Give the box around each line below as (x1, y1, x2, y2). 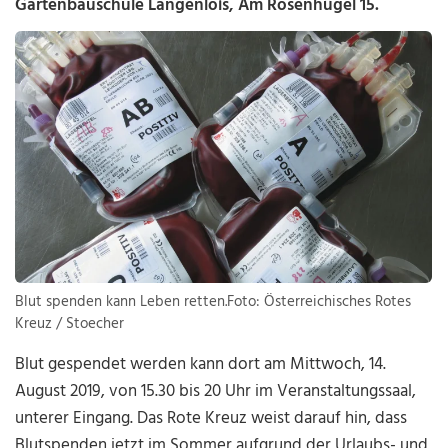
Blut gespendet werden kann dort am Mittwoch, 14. (15, 351, 387, 379)
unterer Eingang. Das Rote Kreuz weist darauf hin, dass (15, 405, 408, 433)
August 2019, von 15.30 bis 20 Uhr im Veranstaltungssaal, (15, 378, 417, 406)
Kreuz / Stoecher (15, 312, 125, 337)
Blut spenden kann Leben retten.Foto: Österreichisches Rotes (15, 290, 412, 315)
